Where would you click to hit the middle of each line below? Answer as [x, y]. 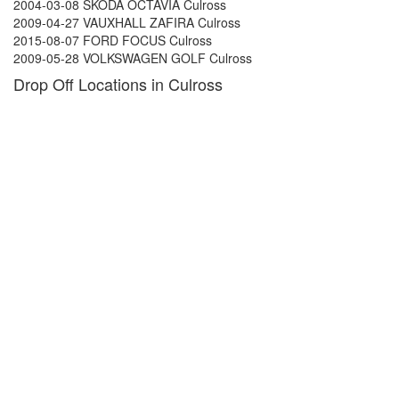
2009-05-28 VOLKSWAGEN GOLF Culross [133, 58]
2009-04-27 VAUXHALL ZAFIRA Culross [127, 22]
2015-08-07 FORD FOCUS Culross [113, 40]
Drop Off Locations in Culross [118, 84]
